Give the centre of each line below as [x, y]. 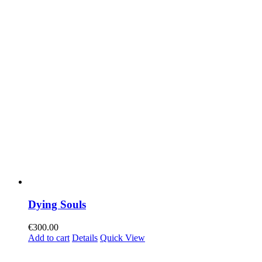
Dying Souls [57, 205]
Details [85, 237]
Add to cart [49, 237]
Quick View [123, 237]
